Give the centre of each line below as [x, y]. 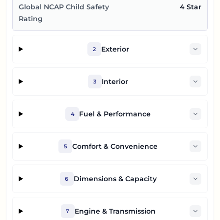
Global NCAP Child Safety [64, 7]
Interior [115, 82]
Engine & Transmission [115, 211]
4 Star [191, 7]
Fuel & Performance [115, 114]
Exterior [115, 49]
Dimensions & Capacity [115, 179]
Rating [31, 19]
